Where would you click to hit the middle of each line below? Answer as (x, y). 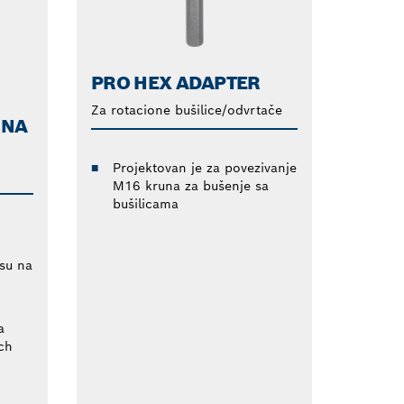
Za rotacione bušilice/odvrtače (186, 110)
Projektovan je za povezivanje (204, 167)
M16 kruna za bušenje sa (190, 185)
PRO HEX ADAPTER (175, 83)
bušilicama (145, 203)
